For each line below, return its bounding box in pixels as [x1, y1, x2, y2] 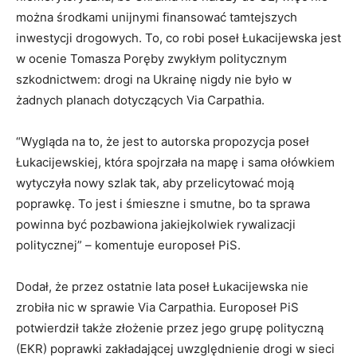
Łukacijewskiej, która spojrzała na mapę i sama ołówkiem [16, 154, 335, 170]
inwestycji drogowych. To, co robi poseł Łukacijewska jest [16, 29, 341, 45]
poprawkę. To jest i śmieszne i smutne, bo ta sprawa [16, 195, 310, 211]
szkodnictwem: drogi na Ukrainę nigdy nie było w [16, 71, 292, 87]
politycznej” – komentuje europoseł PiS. [16, 237, 241, 253]
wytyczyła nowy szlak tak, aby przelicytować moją [16, 175, 294, 190]
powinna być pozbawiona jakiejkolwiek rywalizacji [16, 216, 296, 232]
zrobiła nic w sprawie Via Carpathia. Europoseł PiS [16, 299, 299, 315]
